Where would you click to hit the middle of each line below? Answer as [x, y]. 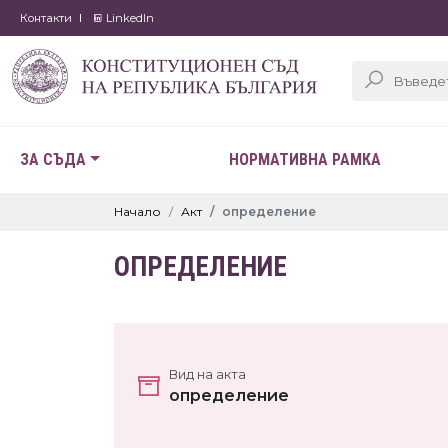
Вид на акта [207, 374]
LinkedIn [128, 18]
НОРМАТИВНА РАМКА [304, 159]
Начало [137, 211]
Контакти [46, 18]
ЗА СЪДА [53, 159]
